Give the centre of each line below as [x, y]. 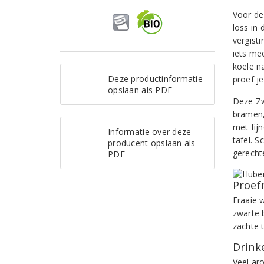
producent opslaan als [152, 143]
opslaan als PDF [140, 90]
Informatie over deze [150, 132]
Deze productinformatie [155, 79]
